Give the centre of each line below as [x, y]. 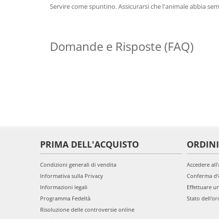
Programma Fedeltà [65, 198]
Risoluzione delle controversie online [87, 209]
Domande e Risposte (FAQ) [122, 46]
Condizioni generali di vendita [78, 164]
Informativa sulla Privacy [72, 176]
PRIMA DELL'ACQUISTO [89, 144]
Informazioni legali [64, 187]
